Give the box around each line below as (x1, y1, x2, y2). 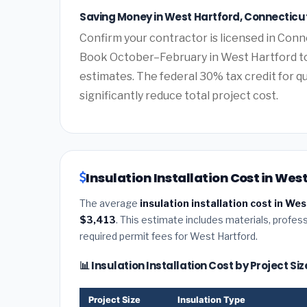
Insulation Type (177, 294, 245, 305)
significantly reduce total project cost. (79, 88, 278, 102)
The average (79, 197, 140, 209)
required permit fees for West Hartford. (79, 230, 258, 242)
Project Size (88, 294, 140, 305)
